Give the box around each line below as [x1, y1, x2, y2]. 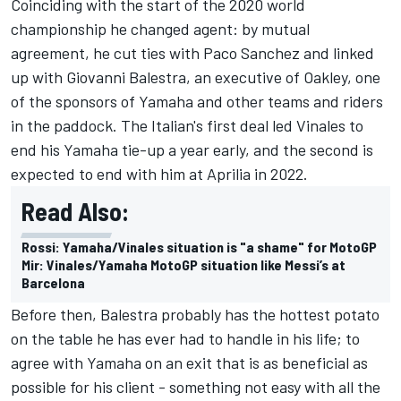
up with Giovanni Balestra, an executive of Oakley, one [11, 67, 380, 88]
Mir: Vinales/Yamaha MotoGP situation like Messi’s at [21, 256, 346, 274]
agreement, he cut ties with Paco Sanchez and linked [11, 43, 374, 64]
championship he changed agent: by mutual [11, 19, 310, 39]
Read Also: [21, 196, 129, 227]
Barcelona [21, 274, 85, 292]
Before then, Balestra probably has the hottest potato [11, 304, 380, 325]
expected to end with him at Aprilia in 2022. [11, 164, 308, 184]
